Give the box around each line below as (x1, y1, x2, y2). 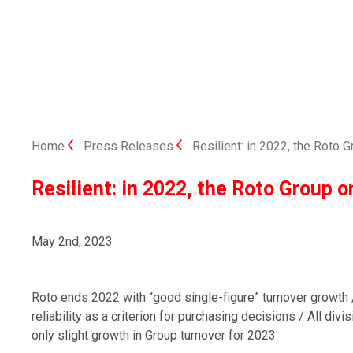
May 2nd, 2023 (32, 234, 113, 249)
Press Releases (84, 139, 174, 154)
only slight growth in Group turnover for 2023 (32, 328, 277, 343)
